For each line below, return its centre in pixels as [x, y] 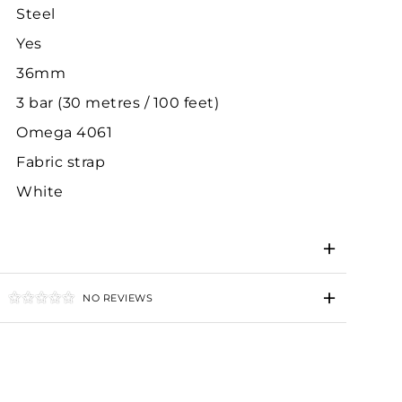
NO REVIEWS [118, 297]
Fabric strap [61, 162]
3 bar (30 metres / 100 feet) [118, 102]
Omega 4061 [64, 132]
